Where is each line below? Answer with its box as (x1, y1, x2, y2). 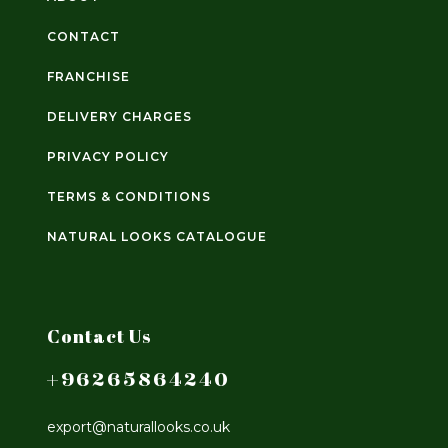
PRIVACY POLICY (47, 149, 169, 165)
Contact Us (47, 324, 152, 349)
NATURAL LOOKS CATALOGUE (47, 229, 267, 245)
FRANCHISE (47, 69, 130, 85)
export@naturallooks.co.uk (47, 418, 230, 437)
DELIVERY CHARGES (47, 109, 192, 125)
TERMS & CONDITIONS (47, 189, 211, 205)
